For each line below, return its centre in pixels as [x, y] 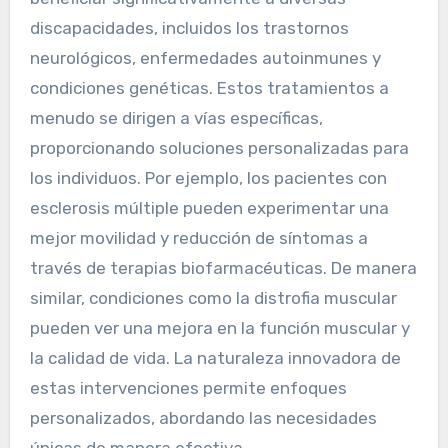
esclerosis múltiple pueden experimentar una [209, 207]
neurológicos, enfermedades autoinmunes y [205, 57]
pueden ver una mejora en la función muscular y [219, 327]
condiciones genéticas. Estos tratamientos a [209, 87]
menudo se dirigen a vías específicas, [176, 117]
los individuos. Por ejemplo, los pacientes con [208, 177]
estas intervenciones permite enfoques [188, 387]
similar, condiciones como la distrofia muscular [213, 297]
